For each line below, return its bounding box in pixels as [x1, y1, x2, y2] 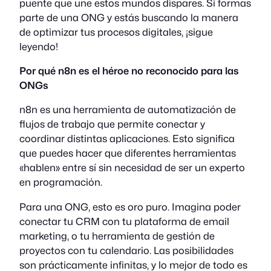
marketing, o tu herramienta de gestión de [19, 229, 215, 242]
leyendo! [19, 40, 58, 53]
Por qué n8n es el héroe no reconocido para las [19, 64, 239, 77]
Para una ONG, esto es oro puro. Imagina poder [19, 200, 241, 213]
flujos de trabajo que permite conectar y [19, 118, 205, 131]
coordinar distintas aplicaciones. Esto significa [19, 132, 235, 145]
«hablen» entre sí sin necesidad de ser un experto [19, 162, 245, 174]
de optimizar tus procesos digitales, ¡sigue [19, 25, 213, 38]
